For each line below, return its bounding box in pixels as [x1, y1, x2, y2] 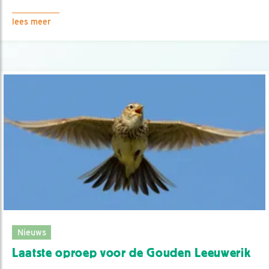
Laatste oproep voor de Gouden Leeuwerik [12, 245, 251, 260]
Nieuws [17, 226, 46, 237]
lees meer [12, 17, 51, 27]
